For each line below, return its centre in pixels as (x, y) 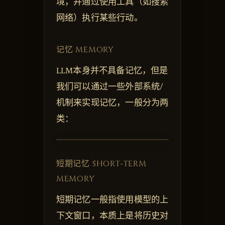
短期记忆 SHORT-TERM (101, 163)
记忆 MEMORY (85, 49)
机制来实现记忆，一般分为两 (112, 103)
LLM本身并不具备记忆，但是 (112, 71)
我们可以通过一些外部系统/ (110, 87)
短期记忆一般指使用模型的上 (112, 200)
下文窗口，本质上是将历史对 (112, 216)
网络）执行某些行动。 (99, 18)
